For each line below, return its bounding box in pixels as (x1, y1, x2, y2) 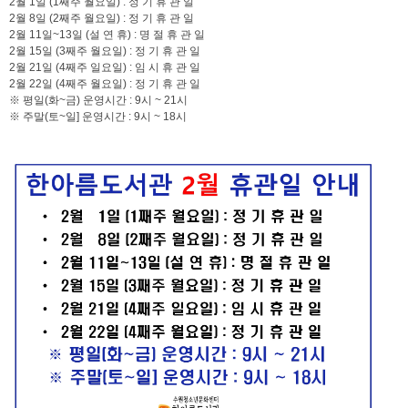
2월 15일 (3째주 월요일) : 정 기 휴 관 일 (9, 45, 200, 57)
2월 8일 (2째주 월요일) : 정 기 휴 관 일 (9, 12, 194, 25)
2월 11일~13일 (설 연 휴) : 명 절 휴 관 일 (9, 28, 205, 41)
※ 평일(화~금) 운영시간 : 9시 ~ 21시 (9, 94, 188, 107)
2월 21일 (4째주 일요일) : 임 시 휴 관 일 (9, 61, 200, 74)
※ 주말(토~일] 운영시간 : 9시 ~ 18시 (9, 110, 187, 123)
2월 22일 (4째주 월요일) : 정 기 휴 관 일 (9, 77, 200, 90)
